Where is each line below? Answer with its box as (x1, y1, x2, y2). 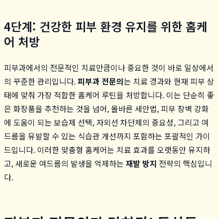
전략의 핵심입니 (157, 157, 212, 169)
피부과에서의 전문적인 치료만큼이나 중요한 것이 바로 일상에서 (4, 61, 214, 73)
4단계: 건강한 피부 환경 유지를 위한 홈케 (4, 17, 207, 35)
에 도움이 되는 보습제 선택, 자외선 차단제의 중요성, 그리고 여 (4, 116, 209, 128)
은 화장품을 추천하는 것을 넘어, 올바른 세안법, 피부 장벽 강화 (4, 102, 209, 114)
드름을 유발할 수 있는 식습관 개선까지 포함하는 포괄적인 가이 (4, 130, 210, 142)
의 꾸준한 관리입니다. (4, 75, 78, 87)
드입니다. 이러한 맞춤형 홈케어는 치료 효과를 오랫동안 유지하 (4, 143, 210, 155)
